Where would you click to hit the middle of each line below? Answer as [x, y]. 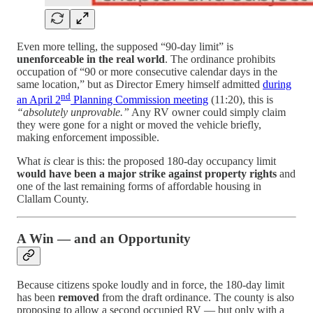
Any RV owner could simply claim [208, 112]
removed [79, 297]
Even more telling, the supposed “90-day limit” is [125, 47]
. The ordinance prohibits [220, 59]
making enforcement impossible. [88, 138]
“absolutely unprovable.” [73, 112]
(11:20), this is [241, 100]
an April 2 [39, 100]
